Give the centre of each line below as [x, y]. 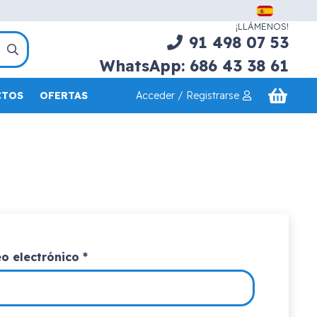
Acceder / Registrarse [187, 95]
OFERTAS [64, 96]
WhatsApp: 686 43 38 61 [194, 65]
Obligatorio [121, 256]
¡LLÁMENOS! [262, 26]
